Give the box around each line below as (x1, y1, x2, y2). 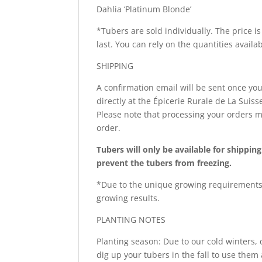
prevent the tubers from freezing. (96, 157, 232, 168)
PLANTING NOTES (96, 213, 166, 225)
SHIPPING (96, 60, 134, 71)
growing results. (96, 192, 160, 204)
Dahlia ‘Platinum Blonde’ (96, 3, 192, 15)
